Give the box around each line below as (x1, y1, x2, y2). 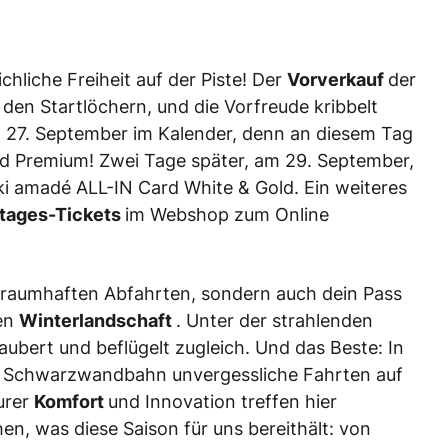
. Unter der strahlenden (176, 310, 373, 331)
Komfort (34, 391, 108, 412)
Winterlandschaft (19, 310, 176, 331)
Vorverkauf (287, 69, 388, 90)
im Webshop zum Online (125, 204, 329, 225)
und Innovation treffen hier (108, 391, 337, 412)
